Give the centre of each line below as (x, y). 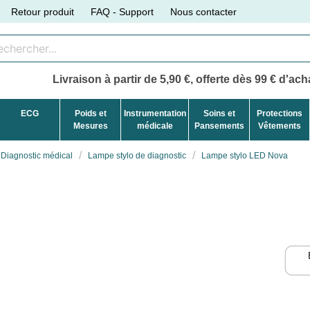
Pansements (219, 126)
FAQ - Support (122, 11)
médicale (155, 126)
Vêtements (279, 126)
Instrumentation (155, 113)
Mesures (90, 126)
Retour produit (43, 11)
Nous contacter (204, 11)
